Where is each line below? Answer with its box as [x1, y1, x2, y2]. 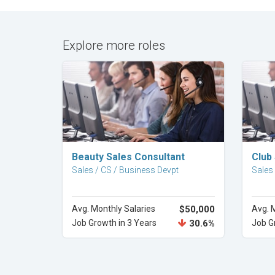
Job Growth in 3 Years [72, 218, 157, 228]
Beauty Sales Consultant [72, 151, 185, 163]
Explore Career [114, 147, 172, 157]
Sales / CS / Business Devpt [72, 165, 179, 175]
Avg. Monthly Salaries [72, 204, 155, 214]
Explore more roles [63, 37, 165, 53]
